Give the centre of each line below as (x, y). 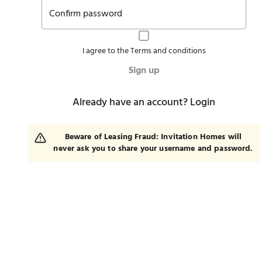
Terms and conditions (168, 51)
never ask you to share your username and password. (153, 149)
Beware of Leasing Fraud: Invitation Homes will (153, 137)
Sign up (144, 71)
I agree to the (106, 51)
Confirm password (86, 14)
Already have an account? (131, 103)
